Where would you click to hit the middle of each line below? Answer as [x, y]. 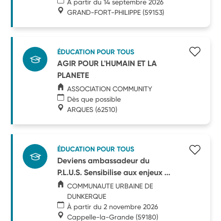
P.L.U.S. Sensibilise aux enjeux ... [114, 172]
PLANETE [73, 75]
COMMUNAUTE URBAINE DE [110, 186]
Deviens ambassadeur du [104, 160]
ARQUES [80, 109]
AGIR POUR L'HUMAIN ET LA [107, 63]
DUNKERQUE [86, 196]
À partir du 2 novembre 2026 [113, 206]
